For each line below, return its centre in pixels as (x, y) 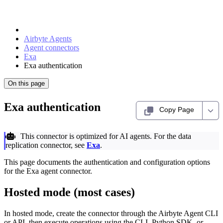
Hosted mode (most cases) (69, 192)
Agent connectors (52, 48)
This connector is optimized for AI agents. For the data (105, 136)
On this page (26, 83)
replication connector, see (46, 145)
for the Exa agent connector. (48, 171)
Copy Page (177, 110)
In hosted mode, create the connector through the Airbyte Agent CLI (111, 213)
